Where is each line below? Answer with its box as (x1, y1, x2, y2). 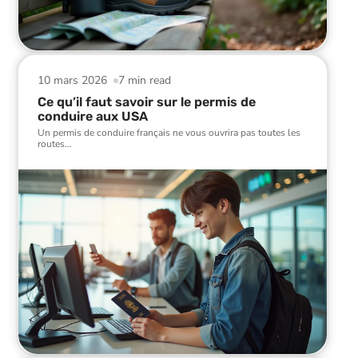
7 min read (118, 72, 172, 88)
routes (38, 137, 65, 150)
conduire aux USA (38, 108, 148, 124)
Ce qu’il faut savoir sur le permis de (38, 93, 256, 109)
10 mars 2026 (38, 72, 107, 88)
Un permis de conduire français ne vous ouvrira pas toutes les (38, 125, 300, 139)
